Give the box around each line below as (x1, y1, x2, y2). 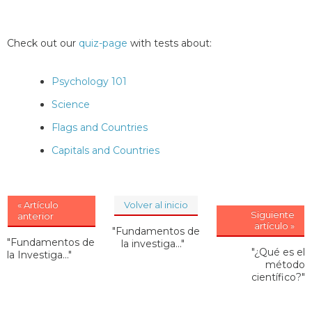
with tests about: (127, 36, 212, 49)
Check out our (7, 36, 79, 49)
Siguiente (251, 208, 295, 220)
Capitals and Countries (52, 143, 159, 157)
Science (52, 97, 90, 111)
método (265, 258, 305, 271)
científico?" (251, 270, 305, 283)
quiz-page (79, 36, 127, 49)
